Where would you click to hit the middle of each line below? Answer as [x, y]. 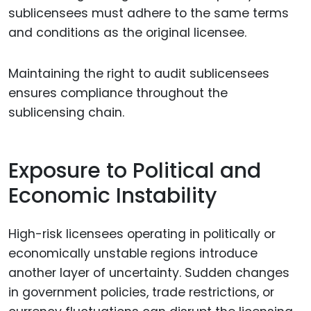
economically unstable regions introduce [133, 253]
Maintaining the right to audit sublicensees [139, 73]
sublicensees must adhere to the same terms [149, 14]
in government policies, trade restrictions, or [141, 292]
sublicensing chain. [66, 112]
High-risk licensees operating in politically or [142, 234]
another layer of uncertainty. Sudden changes [149, 272]
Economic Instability [112, 196]
